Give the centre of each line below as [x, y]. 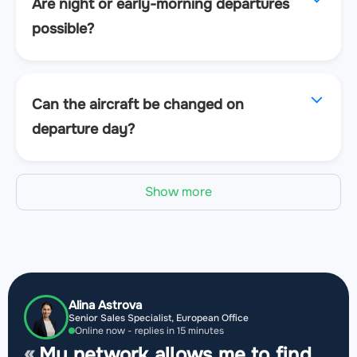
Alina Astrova [105, 305]
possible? [63, 29]
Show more [178, 192]
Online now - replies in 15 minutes [149, 330]
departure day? [83, 129]
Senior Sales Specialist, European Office [159, 318]
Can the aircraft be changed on [138, 105]
